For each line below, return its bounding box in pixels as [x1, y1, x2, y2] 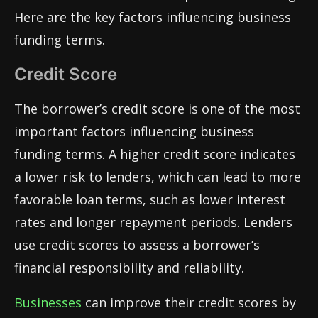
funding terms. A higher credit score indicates [14, 146, 295, 163]
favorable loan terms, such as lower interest [14, 191, 285, 209]
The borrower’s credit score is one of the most [14, 100, 300, 118]
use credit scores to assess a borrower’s [14, 236, 260, 254]
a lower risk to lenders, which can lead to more [14, 168, 301, 186]
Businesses [14, 294, 82, 312]
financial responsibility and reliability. [14, 259, 244, 277]
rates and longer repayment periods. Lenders [14, 214, 292, 231]
